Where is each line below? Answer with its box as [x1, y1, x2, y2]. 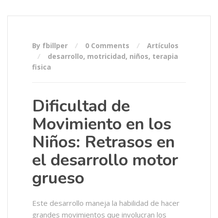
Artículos [147, 41, 179, 50]
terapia [152, 52, 178, 61]
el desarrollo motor [32, 149, 178, 171]
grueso [32, 167, 84, 189]
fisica [32, 62, 51, 72]
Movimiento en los [32, 113, 171, 135]
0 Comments [85, 41, 129, 50]
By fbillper [32, 41, 70, 50]
